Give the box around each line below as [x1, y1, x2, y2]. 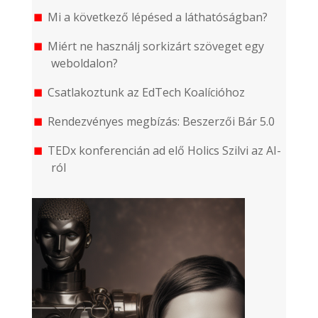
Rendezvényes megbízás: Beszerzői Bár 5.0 [47, 114, 275, 130]
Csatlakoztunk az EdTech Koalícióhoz [47, 84, 245, 101]
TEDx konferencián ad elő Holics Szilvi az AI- [47, 143, 281, 159]
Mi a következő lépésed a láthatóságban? [47, 9, 268, 26]
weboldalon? [51, 55, 119, 72]
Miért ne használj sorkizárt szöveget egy [47, 38, 264, 55]
